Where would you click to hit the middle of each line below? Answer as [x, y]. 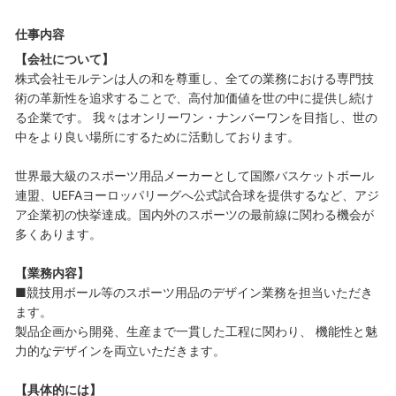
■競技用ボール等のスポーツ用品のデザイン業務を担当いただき [194, 293]
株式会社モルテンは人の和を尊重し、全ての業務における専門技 [194, 79]
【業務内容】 [52, 273]
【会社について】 [65, 59]
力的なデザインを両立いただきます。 [122, 351]
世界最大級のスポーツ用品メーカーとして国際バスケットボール [194, 176]
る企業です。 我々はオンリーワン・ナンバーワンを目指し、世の [196, 118]
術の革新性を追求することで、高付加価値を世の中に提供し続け [194, 98]
